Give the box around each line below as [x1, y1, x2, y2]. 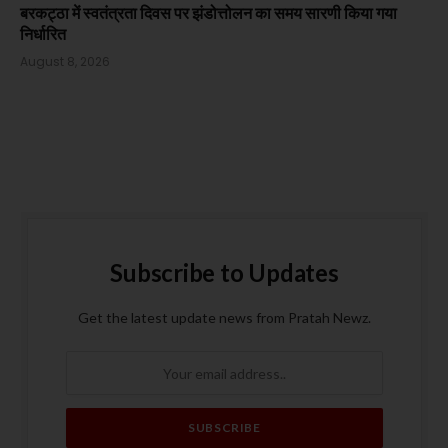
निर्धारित [20, 24, 66, 44]
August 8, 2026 [20, 53, 110, 71]
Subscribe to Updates [110, 258, 339, 288]
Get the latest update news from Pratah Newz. [78, 309, 371, 327]
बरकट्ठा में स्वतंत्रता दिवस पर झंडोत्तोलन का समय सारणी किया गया [20, 3, 397, 23]
